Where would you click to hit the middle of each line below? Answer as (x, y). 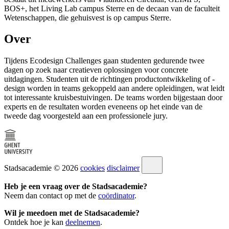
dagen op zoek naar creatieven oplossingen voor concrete (96, 70)
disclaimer (123, 168)
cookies (93, 168)
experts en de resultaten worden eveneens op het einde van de (103, 107)
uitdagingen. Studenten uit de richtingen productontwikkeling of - (109, 79)
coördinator (116, 196)
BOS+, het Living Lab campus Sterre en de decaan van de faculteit (112, 8)
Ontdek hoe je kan (35, 222)
